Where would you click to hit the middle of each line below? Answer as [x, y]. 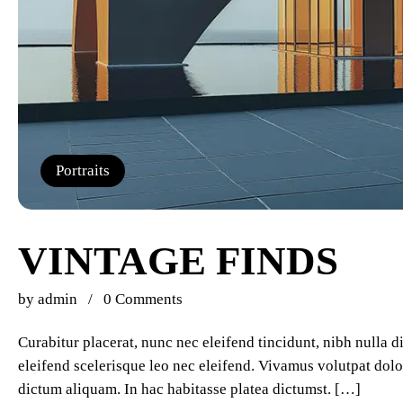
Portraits [83, 170]
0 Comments [143, 299]
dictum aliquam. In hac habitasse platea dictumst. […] [189, 389]
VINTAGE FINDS [178, 261]
